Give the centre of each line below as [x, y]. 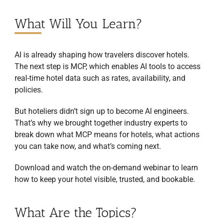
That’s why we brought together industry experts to [101, 123]
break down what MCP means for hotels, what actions [107, 135]
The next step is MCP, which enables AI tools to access [108, 67]
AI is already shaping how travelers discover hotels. [102, 55]
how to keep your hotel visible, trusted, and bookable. [105, 180]
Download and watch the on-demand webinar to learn [106, 168]
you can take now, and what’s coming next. [88, 146]
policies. [29, 90]
